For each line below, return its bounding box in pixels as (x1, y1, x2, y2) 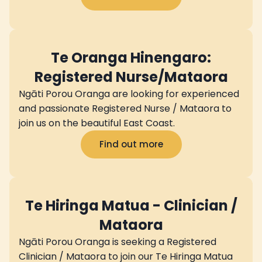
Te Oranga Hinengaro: (51, 47, 211, 67)
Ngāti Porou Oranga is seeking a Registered (19, 235, 216, 249)
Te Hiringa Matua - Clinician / (25, 195, 237, 215)
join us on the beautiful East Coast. (19, 116, 175, 130)
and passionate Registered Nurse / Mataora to (19, 101, 232, 115)
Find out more (99, 137, 163, 150)
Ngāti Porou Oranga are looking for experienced (19, 87, 239, 101)
